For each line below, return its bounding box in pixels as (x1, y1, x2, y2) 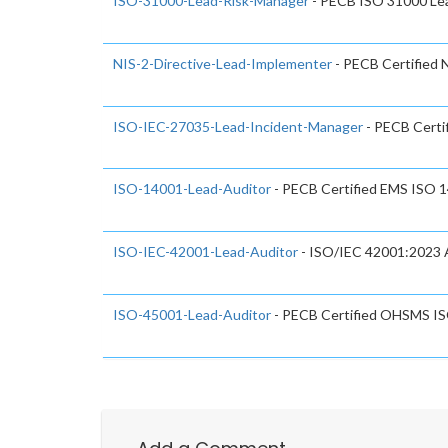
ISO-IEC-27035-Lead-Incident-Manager (113, 117, 363, 135)
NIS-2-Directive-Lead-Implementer (113, 54, 332, 72)
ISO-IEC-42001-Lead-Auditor (113, 243, 298, 261)
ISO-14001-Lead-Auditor (113, 180, 271, 198)
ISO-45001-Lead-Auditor (113, 305, 271, 323)
